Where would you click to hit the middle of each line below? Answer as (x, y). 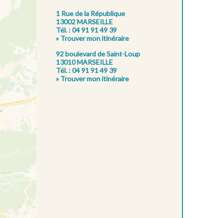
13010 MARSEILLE (84, 62)
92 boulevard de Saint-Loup (98, 54)
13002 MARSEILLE (84, 21)
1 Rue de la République (91, 13)
